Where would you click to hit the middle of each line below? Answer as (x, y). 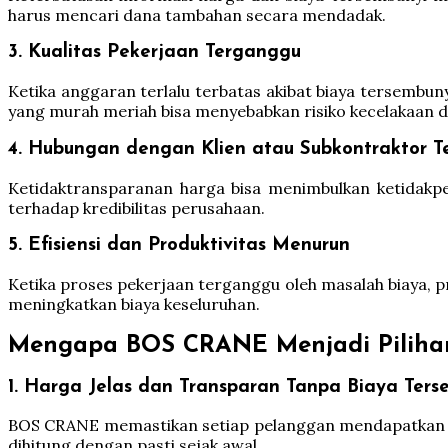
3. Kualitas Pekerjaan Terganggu (154, 53)
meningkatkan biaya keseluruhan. (134, 303)
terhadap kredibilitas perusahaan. (136, 207)
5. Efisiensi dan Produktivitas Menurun (179, 246)
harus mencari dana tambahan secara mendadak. (197, 14)
